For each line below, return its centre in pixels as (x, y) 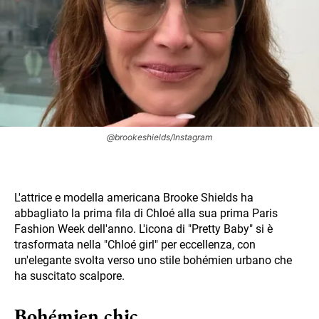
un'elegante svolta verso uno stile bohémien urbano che (153, 261)
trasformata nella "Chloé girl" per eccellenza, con (135, 245)
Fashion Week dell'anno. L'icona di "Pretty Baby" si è (143, 229)
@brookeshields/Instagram (159, 137)
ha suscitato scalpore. (69, 276)
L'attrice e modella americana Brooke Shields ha (134, 198)
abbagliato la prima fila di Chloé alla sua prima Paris (146, 214)
